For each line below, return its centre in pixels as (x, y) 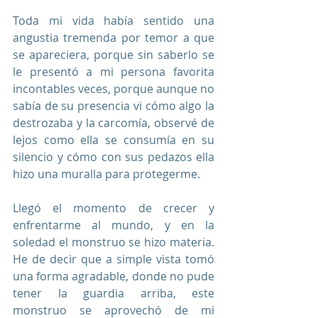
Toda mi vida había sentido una (114, 20)
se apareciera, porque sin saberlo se (114, 54)
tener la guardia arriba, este (114, 293)
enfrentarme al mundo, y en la (114, 225)
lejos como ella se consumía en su (114, 139)
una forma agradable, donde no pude (114, 276)
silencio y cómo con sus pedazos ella (114, 157)
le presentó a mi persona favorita (114, 71)
